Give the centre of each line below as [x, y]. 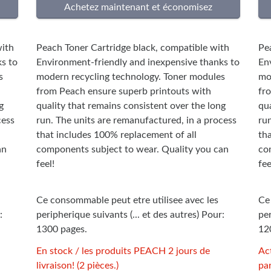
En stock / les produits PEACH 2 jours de [123, 251]
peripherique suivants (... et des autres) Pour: [130, 215]
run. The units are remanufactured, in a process [136, 121]
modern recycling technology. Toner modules [130, 77]
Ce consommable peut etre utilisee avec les [127, 201]
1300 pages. [61, 230]
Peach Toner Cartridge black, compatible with [132, 48]
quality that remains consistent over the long [131, 106]
